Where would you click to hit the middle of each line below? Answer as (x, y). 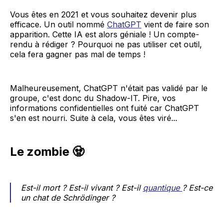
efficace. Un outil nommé (58, 25)
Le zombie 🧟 (47, 152)
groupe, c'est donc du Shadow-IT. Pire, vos (93, 98)
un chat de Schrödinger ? (68, 198)
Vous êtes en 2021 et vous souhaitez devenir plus (103, 15)
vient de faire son (175, 25)
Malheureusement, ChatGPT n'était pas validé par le (109, 88)
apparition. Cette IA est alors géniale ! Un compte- (105, 35)
